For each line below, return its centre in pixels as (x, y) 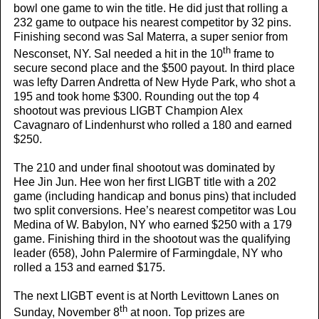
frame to (252, 53)
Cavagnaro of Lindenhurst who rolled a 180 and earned (153, 125)
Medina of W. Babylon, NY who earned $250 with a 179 (153, 224)
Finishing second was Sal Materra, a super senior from (151, 37)
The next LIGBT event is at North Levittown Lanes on (146, 296)
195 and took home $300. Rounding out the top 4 (136, 96)
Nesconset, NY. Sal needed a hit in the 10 (118, 53)
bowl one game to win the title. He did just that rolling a (151, 9)
